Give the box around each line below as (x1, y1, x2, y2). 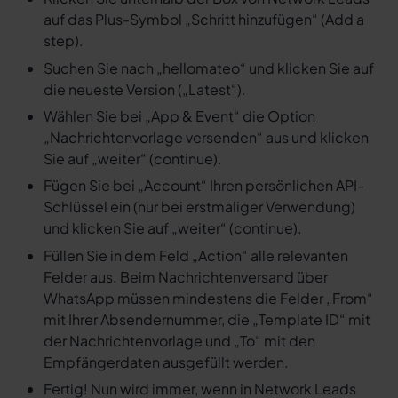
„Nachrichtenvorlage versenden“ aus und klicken (43, 128, 369, 147)
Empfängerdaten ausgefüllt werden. (43, 352, 289, 371)
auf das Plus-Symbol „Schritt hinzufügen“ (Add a (43, 10, 364, 29)
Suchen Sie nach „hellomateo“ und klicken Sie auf (43, 58, 374, 77)
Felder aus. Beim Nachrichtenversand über (43, 267, 328, 286)
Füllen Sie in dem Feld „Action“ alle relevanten (43, 245, 348, 265)
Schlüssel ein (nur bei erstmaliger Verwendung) (43, 197, 355, 217)
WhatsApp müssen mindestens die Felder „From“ (43, 288, 373, 307)
